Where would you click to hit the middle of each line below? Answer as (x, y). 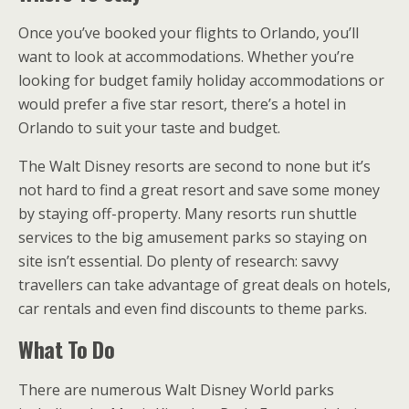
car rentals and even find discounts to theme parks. (193, 309)
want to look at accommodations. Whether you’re (186, 57)
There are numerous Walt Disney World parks (176, 390)
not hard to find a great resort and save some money (199, 190)
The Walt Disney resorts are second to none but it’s (194, 167)
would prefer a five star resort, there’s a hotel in (182, 105)
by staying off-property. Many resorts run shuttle (188, 214)
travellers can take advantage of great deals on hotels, (204, 285)
